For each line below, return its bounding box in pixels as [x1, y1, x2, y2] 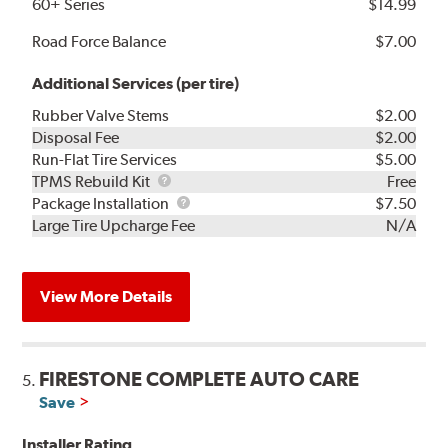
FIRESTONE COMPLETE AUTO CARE [39, 366, 360, 391]
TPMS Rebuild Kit [32, 171, 154, 191]
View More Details [40, 286, 173, 306]
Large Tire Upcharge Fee [32, 215, 196, 235]
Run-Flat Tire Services [32, 149, 178, 169]
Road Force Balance [32, 31, 167, 51]
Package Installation [32, 193, 173, 213]
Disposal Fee [32, 127, 120, 147]
